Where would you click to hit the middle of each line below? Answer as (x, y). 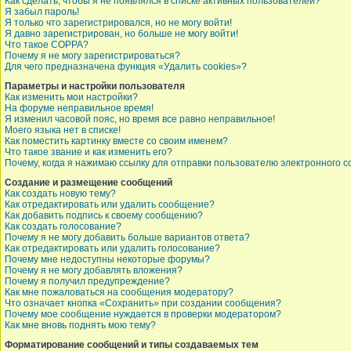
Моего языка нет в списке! (63, 130)
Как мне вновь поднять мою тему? (80, 325)
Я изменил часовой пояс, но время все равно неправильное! (140, 119)
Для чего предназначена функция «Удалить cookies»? (126, 67)
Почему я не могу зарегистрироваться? (92, 56)
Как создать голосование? (63, 226)
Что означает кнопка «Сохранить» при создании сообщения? (143, 303)
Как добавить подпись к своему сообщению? (104, 215)
